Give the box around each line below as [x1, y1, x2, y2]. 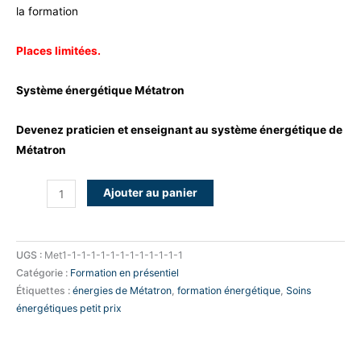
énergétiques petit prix [16, 302, 122, 315]
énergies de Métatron [73, 284, 172, 297]
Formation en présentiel [70, 267, 179, 280]
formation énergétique [177, 284, 280, 297]
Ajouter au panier [102, 186, 197, 200]
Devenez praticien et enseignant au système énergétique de [16, 123, 342, 137]
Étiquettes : [16, 284, 73, 297]
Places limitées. [16, 44, 103, 58]
